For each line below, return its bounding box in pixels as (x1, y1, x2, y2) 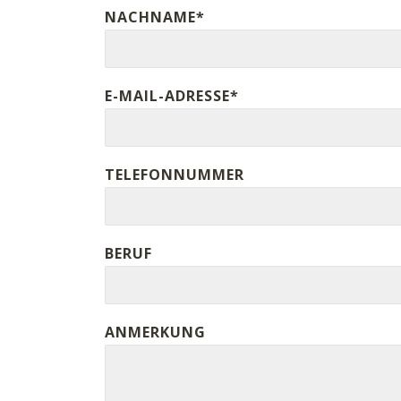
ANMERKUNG (105, 321, 206, 342)
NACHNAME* (105, 6, 205, 27)
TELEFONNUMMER (105, 164, 244, 184)
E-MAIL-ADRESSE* (105, 85, 239, 106)
